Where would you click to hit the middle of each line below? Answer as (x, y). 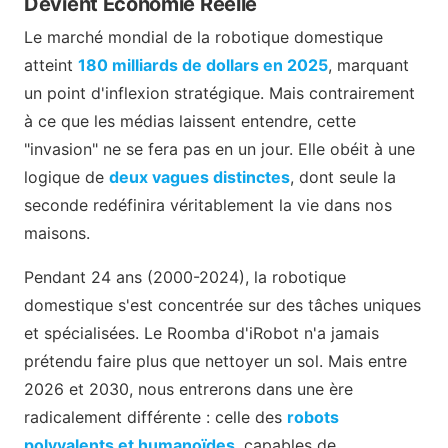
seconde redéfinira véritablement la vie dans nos (208, 204)
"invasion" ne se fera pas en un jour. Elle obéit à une (219, 148)
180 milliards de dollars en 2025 (203, 64)
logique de (66, 176)
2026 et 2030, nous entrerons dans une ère (188, 388)
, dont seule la (343, 176)
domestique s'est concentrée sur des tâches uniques (222, 304)
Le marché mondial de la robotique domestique (203, 36)
